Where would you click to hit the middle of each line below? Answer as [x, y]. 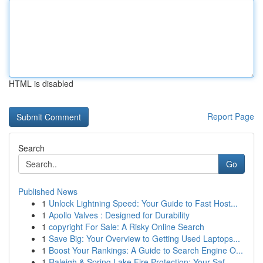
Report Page [231, 116]
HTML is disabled [41, 83]
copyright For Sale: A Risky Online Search [127, 227]
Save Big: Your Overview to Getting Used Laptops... [144, 238]
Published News [48, 191]
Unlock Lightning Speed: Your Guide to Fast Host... [143, 203]
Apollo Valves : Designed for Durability [119, 215]
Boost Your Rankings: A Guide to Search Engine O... [146, 250]
